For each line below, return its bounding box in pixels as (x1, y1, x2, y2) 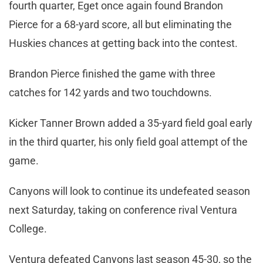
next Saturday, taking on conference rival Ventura (9, 203, 237, 216)
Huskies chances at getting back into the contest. (9, 36, 238, 49)
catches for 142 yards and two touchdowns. (9, 86, 212, 99)
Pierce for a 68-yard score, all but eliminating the (9, 18, 232, 31)
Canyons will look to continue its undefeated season (9, 184, 250, 197)
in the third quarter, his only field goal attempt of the (9, 135, 248, 148)
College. (9, 222, 47, 235)
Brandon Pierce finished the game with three (9, 67, 215, 80)
